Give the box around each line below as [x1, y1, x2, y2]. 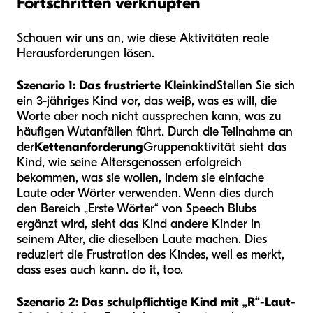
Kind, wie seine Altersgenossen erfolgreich [17, 155, 242, 170]
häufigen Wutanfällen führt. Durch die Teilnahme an [17, 124, 293, 140]
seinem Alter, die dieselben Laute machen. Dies [17, 232, 267, 247]
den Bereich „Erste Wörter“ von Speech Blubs [17, 201, 256, 217]
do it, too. [129, 263, 183, 278]
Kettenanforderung [34, 140, 143, 155]
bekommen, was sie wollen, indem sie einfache [17, 170, 264, 186]
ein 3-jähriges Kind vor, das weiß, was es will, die [17, 94, 277, 109]
